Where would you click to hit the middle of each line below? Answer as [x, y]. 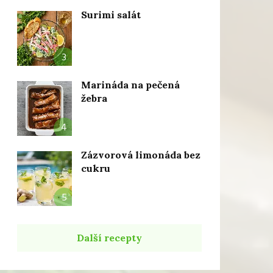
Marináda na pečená [130, 85]
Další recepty [109, 238]
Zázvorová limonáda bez [140, 155]
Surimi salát [111, 15]
